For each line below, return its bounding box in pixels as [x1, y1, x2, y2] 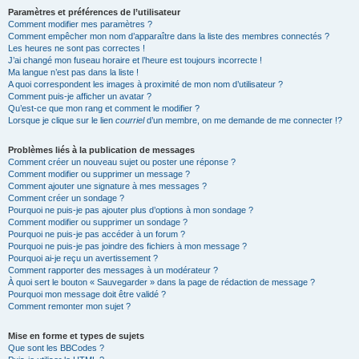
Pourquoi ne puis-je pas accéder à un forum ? [8, 229, 185, 239]
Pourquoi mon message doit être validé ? [8, 289, 166, 299]
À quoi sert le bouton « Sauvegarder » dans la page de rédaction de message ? [8, 277, 315, 287]
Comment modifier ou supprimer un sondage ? [8, 217, 188, 227]
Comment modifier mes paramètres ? [8, 19, 152, 29]
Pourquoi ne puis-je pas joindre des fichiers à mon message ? [8, 241, 247, 251]
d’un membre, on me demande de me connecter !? [144, 115, 342, 125]
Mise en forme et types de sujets [8, 331, 144, 341]
